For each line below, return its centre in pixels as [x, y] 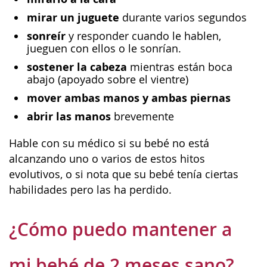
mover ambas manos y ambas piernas [129, 97]
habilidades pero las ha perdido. [90, 190]
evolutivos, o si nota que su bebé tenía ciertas [124, 174]
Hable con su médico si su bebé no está [109, 143]
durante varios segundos [183, 17]
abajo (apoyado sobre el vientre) [108, 79]
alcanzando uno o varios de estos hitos [107, 159]
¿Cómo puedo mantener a [120, 229]
